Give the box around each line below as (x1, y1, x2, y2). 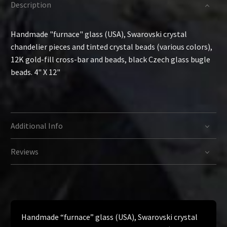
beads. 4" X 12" (11, 66, 60, 77)
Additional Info (11, 120, 63, 131)
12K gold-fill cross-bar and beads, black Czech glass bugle (11, 54, 210, 64)
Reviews (11, 146, 39, 157)
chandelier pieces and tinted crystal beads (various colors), (11, 41, 212, 52)
